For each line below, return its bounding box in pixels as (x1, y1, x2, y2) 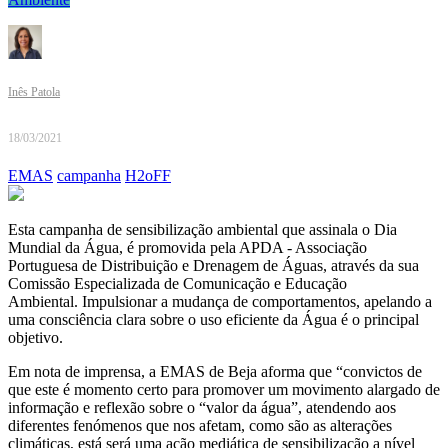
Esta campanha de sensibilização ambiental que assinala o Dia (8, 221, 397, 239)
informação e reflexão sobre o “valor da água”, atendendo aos (8, 399, 396, 417)
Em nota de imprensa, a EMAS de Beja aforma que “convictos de (8, 363, 422, 381)
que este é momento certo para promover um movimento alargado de (8, 381, 440, 399)
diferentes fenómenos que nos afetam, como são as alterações (8, 417, 392, 435)
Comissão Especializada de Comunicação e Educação (8, 275, 347, 293)
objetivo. (8, 329, 63, 347)
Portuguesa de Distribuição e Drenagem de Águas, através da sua (8, 257, 419, 275)
